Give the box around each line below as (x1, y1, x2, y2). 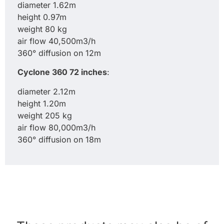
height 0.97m (17, 11, 66, 22)
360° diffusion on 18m (17, 134, 101, 144)
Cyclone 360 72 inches (17, 67, 107, 77)
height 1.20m (17, 98, 66, 108)
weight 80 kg (17, 23, 67, 34)
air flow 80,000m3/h (17, 122, 95, 132)
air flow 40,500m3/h (17, 35, 95, 46)
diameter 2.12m (17, 86, 75, 96)
